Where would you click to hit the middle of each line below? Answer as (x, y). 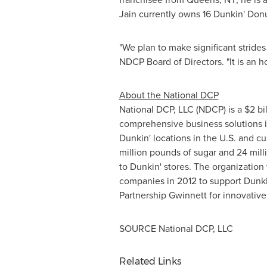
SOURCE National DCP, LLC (176, 229)
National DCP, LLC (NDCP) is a (181, 109)
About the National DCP (169, 95)
